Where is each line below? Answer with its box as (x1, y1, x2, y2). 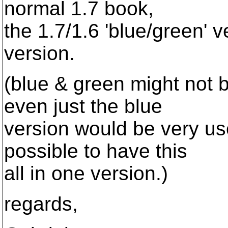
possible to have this (4, 140, 187, 162)
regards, (4, 193, 78, 215)
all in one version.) (4, 162, 168, 184)
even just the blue (4, 95, 162, 117)
